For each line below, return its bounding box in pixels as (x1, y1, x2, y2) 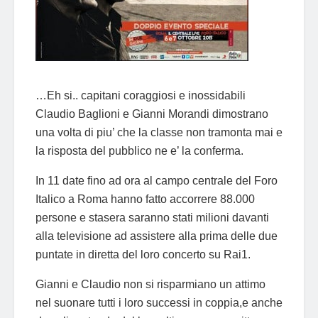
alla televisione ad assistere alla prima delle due (35, 229, 278, 242)
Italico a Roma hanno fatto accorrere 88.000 (35, 192, 255, 205)
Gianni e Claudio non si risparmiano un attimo (35, 278, 265, 290)
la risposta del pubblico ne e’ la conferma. (35, 144, 243, 157)
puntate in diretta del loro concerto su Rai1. (35, 248, 251, 261)
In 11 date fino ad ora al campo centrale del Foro (35, 174, 278, 187)
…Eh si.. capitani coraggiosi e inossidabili (35, 89, 246, 102)
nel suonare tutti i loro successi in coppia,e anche (35, 296, 283, 309)
